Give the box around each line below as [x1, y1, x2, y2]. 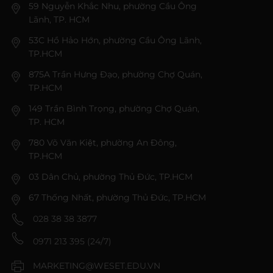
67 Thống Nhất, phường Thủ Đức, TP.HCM [29, 192, 207, 204]
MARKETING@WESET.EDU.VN [33, 260, 161, 272]
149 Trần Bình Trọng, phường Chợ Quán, [29, 103, 200, 115]
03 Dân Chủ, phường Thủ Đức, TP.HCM [29, 171, 193, 183]
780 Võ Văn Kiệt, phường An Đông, [29, 137, 177, 149]
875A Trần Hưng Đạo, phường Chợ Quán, [29, 69, 203, 80]
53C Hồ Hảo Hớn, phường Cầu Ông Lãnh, [29, 35, 202, 46]
